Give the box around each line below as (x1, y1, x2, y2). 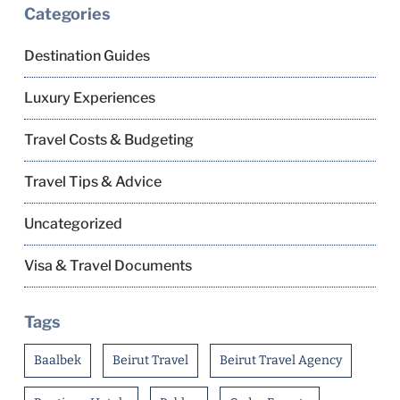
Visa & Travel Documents (23, 257, 192, 274)
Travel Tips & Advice (23, 173, 162, 190)
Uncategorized (23, 215, 122, 232)
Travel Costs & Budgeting (23, 131, 194, 148)
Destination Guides (23, 47, 150, 64)
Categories (23, 4, 111, 23)
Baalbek (33, 353, 81, 368)
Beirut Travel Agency (219, 353, 342, 368)
